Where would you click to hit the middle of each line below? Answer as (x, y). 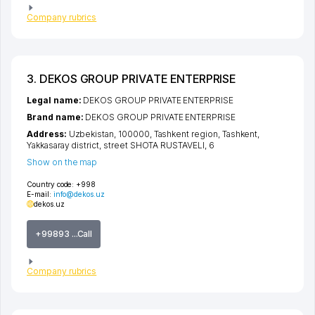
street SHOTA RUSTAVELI (154, 146)
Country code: (51, 185)
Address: (48, 134)
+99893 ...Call (64, 234)
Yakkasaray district (63, 146)
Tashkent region (186, 134)
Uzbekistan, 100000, (111, 134)
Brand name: (56, 117)
